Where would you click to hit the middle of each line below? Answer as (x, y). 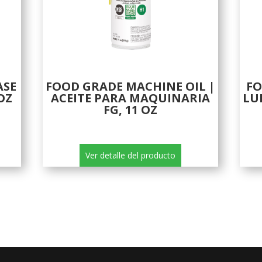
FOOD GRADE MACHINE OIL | (131, 87)
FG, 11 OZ (131, 110)
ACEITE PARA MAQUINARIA (131, 98)
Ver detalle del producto (131, 156)
